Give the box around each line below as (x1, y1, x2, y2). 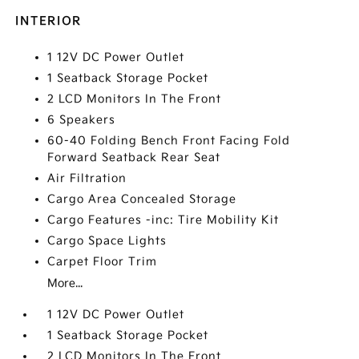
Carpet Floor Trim (47, 255, 158, 268)
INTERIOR (15, 14, 83, 28)
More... (47, 276, 83, 290)
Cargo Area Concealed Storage (47, 192, 237, 206)
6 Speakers (47, 113, 116, 127)
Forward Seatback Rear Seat (47, 151, 221, 164)
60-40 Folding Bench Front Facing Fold (47, 134, 291, 147)
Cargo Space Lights (47, 234, 167, 248)
